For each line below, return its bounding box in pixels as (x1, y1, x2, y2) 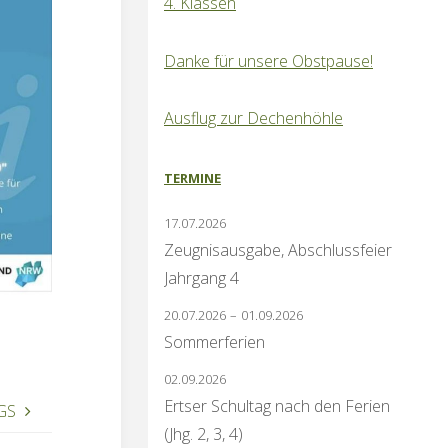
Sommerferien (164, 330, 265, 353)
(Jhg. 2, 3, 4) (164, 422, 243, 445)
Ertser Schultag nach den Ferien (164, 394, 390, 417)
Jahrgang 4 (164, 266, 239, 289)
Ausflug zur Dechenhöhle (164, 107, 343, 130)
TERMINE (164, 168, 221, 187)
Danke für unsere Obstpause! (164, 49, 373, 72)
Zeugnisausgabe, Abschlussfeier (164, 238, 392, 261)
